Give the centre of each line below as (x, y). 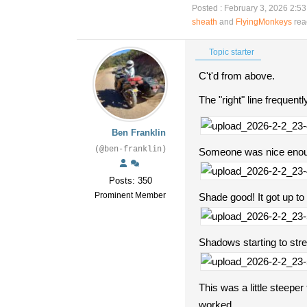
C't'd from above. (237, 76)
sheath (205, 22)
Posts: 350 (130, 181)
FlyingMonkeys (264, 22)
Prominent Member (130, 195)
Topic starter (231, 52)
